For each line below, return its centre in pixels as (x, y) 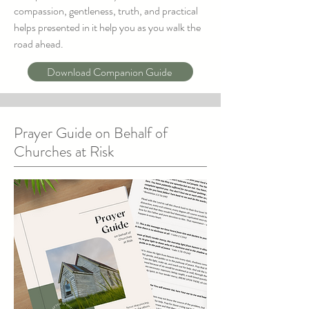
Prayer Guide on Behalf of (91, 133)
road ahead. (39, 44)
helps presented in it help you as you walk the (107, 27)
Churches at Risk (64, 151)
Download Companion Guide (109, 72)
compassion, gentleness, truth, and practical (106, 11)
